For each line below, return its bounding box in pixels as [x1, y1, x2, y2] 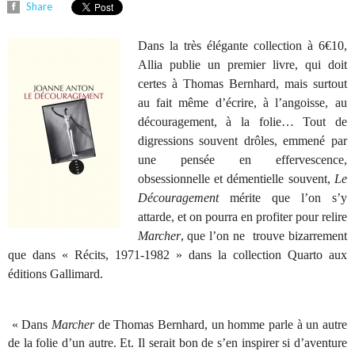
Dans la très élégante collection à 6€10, [137, 39, 347, 53]
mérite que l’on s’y [229, 191, 347, 205]
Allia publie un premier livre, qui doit [137, 58, 347, 72]
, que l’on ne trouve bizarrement [180, 229, 347, 243]
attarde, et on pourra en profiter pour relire [137, 210, 347, 224]
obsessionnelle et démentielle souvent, [137, 172, 334, 186]
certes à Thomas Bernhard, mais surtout [137, 77, 347, 91]
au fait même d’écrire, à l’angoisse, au [137, 96, 347, 110]
